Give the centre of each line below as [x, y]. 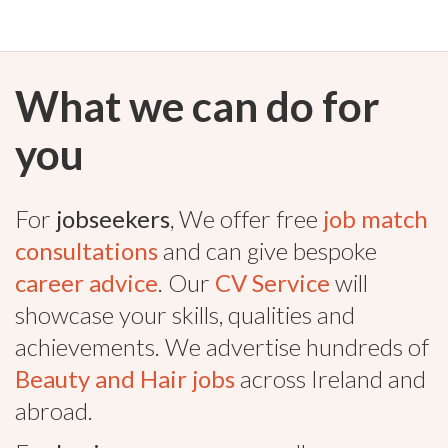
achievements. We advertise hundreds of [222, 346]
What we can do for [197, 106]
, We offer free [246, 218]
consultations [86, 250]
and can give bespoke [267, 250]
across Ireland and [330, 378]
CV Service [272, 282]
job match [375, 218]
